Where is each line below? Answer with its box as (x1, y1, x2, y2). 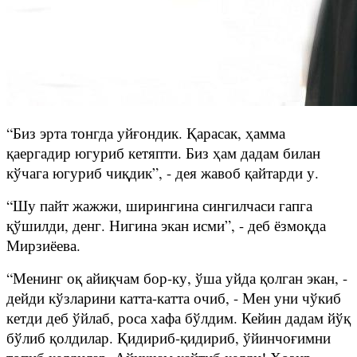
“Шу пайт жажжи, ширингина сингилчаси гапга (6, 194, 312, 215)
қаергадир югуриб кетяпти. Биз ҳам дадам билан (6, 142, 320, 163)
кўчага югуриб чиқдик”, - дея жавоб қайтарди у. (6, 162, 319, 182)
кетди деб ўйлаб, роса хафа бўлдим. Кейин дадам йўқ (6, 307, 351, 328)
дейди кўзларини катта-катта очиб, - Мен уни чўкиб (6, 287, 341, 308)
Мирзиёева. (6, 234, 80, 255)
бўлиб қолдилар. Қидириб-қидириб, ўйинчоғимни (6, 327, 331, 347)
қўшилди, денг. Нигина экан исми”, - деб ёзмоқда (6, 214, 326, 235)
